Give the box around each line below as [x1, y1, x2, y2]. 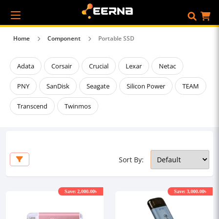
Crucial [89, 62, 109, 70]
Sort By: [119, 155, 144, 164]
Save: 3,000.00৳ [174, 188, 206, 195]
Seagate [87, 82, 109, 90]
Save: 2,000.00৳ [65, 188, 97, 195]
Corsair [51, 62, 72, 70]
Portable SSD [98, 34, 134, 43]
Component [47, 34, 81, 43]
